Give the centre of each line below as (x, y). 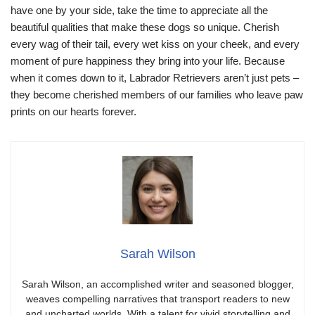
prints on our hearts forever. (73, 111)
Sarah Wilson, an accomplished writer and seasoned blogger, (157, 284)
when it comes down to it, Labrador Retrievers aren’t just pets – (155, 77)
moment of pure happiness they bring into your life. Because (148, 60)
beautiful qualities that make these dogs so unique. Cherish (145, 27)
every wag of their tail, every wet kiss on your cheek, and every (155, 44)
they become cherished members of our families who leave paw (157, 94)
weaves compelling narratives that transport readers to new (157, 299)
